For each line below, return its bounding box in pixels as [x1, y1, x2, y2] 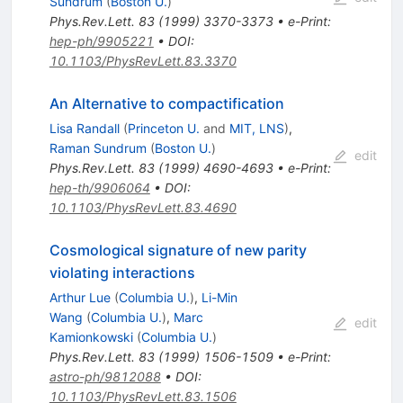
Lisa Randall [49, 121, 120, 137]
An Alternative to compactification [49, 94, 284, 113]
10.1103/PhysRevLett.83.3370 [49, 53, 237, 69]
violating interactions [49, 264, 195, 282]
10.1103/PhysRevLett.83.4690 [49, 200, 237, 216]
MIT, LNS [228, 121, 284, 137]
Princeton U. [127, 121, 200, 137]
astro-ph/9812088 [49, 369, 161, 385]
